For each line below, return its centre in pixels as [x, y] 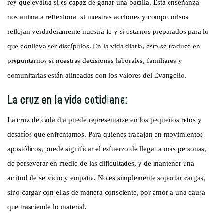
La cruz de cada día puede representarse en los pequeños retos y [105, 120]
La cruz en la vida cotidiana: [68, 100]
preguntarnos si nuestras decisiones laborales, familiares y [95, 61]
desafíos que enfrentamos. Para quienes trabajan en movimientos [105, 134]
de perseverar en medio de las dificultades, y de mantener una [101, 163]
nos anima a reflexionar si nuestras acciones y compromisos [98, 17]
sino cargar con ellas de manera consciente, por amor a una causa [107, 193]
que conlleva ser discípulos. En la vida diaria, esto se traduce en [104, 46]
